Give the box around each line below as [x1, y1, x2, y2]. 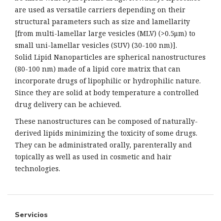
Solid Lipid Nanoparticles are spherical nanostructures [15, 52, 206, 62]
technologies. [15, 164, 60, 174]
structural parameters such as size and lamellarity [15, 17, 190, 27]
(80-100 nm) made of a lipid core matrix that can [15, 64, 181, 74]
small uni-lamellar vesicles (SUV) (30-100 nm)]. [15, 40, 177, 50]
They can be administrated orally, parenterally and [15, 140, 192, 150]
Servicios [15, 210, 48, 220]
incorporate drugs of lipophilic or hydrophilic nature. [15, 76, 201, 86]
